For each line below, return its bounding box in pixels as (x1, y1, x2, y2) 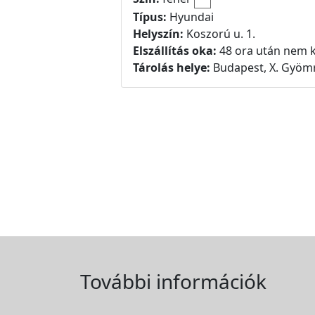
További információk (80, 268, 266, 295)
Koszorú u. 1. (186, 25, 255, 41)
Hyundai (167, 8, 214, 25)
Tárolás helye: (133, 59, 210, 75)
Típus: (133, 8, 167, 25)
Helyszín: (133, 25, 186, 41)
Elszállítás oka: (133, 42, 217, 58)
